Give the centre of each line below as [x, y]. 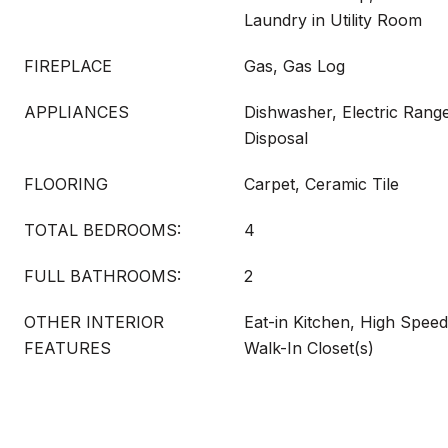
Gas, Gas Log [294, 66]
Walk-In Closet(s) [309, 348]
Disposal [276, 138]
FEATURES [67, 348]
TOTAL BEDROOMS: [102, 230]
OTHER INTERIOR [94, 322]
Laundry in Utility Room [333, 20]
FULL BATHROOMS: [102, 276]
